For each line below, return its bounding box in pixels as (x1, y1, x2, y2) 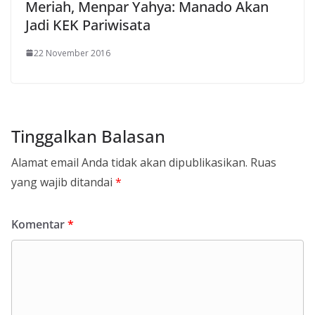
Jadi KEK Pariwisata (25, 15, 150, 34)
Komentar (11, 216, 67, 232)
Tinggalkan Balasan (11, 124, 165, 148)
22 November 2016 (34, 46, 110, 59)
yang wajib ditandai (11, 174, 115, 190)
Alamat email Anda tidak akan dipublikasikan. (11, 154, 247, 170)
